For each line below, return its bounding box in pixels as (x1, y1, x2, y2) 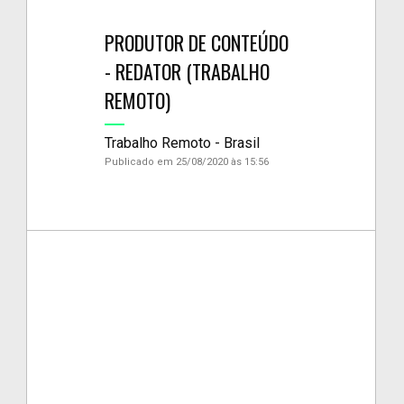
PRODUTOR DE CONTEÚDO (105, 27, 289, 57)
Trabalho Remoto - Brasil (105, 133, 261, 151)
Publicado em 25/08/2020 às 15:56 (105, 155, 270, 168)
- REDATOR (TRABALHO (105, 56, 271, 86)
